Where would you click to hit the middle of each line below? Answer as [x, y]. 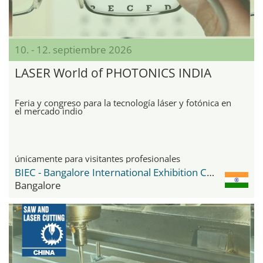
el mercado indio [49, 111]
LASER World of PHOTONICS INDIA [113, 73]
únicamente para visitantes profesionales [97, 159]
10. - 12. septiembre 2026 [73, 50]
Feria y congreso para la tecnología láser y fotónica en [123, 103]
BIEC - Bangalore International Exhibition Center [210, 173]
